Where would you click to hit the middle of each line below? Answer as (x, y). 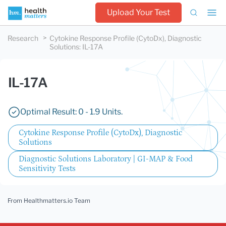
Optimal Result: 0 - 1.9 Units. (71, 112)
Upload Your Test (138, 12)
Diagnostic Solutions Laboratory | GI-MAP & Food (106, 159)
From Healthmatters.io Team (49, 201)
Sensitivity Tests (47, 168)
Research (23, 38)
